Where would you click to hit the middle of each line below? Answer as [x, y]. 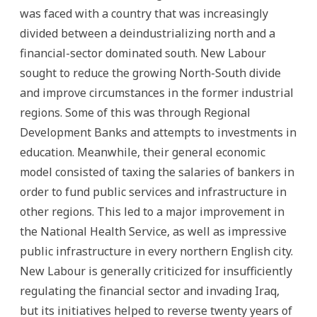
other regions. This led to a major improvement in [152, 212]
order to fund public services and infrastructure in [153, 192]
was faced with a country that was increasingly [144, 13]
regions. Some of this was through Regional [135, 113]
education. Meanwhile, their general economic [143, 152]
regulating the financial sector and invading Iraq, [150, 291]
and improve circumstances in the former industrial [157, 93]
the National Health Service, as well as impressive [153, 231]
